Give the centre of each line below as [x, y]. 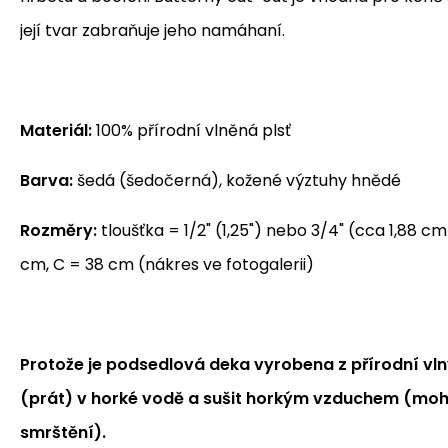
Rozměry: [58, 230]
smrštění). [63, 432]
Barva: [46, 180]
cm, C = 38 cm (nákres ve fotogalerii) [167, 264]
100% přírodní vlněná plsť [191, 130]
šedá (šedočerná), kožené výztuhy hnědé [237, 180]
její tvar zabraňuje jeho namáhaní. [152, 30]
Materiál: [56, 130]
